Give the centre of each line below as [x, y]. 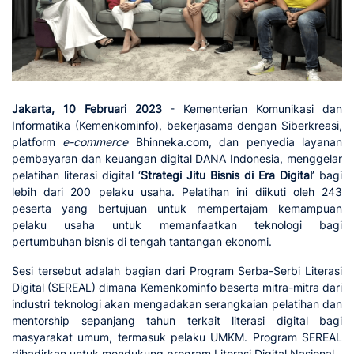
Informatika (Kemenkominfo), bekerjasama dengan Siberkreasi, [177, 125]
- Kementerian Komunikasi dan [252, 108]
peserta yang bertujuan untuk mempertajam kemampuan [177, 208]
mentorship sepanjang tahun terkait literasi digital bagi [177, 320]
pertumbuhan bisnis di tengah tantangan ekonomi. [142, 241]
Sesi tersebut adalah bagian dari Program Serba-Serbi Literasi [177, 270]
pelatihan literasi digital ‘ [76, 175]
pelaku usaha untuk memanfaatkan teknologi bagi [177, 224]
